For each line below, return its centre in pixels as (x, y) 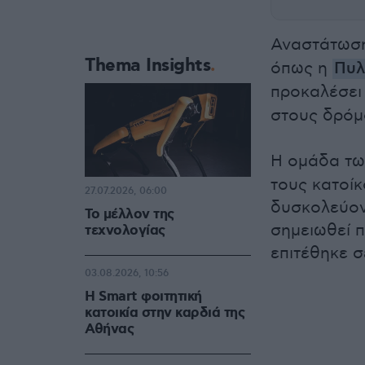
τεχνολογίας (125, 231)
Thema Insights (147, 66)
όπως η (301, 69)
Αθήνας (109, 330)
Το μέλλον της (130, 215)
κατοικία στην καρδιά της (165, 313)
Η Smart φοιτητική (143, 297)
